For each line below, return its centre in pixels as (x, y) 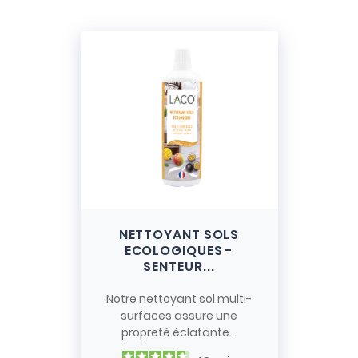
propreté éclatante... (179, 333)
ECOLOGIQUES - (179, 251)
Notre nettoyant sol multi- (179, 299)
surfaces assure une (179, 316)
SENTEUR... (179, 267)
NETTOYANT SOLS (179, 235)
